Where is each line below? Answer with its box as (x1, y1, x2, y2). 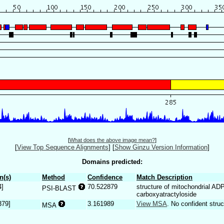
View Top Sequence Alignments (16, 143, 108, 151)
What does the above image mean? (69, 137, 155, 143)
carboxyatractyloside (136, 190, 196, 198)
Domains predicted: (81, 157, 142, 165)
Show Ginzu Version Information (114, 143, 207, 151)
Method (42, 173, 65, 181)
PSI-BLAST (42, 184, 78, 192)
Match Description (136, 173, 192, 181)
